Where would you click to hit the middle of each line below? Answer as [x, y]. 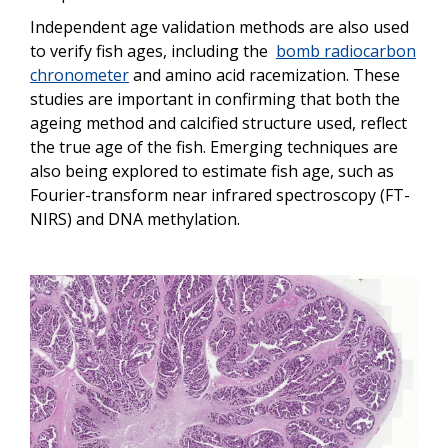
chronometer [79, 75]
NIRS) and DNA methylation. [135, 219]
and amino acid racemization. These [264, 75]
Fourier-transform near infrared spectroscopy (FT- [220, 195]
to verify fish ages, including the [153, 51]
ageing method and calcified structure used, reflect [218, 123]
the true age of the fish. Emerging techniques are [214, 147]
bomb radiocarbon [346, 51]
